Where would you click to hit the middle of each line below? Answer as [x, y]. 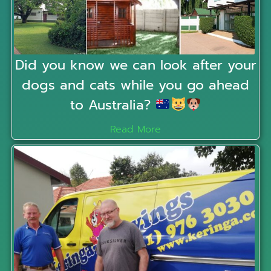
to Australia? [113, 105]
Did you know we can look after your [135, 65]
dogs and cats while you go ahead [135, 85]
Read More [135, 129]
